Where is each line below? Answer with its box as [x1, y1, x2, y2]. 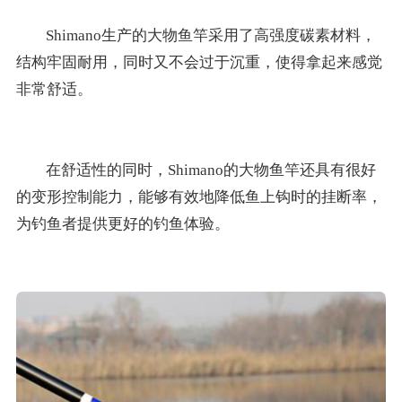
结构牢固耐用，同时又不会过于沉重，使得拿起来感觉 [15, 54, 382, 72]
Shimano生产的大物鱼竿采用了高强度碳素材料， [46, 27, 377, 45]
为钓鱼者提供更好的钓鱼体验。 [15, 214, 230, 232]
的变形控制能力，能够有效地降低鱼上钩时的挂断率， [15, 188, 382, 205]
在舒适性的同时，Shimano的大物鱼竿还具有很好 [46, 161, 377, 179]
